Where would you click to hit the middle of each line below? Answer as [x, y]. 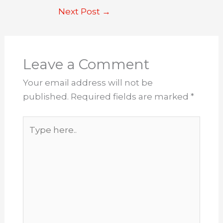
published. [46, 97]
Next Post [80, 11]
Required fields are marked [130, 97]
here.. [34, 137]
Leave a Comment [86, 64]
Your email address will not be [88, 83]
